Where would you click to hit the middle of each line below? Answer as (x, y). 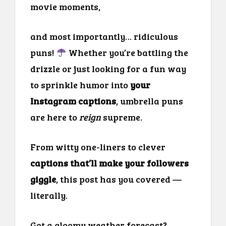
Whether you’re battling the (127, 52)
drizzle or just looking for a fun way (108, 68)
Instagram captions (73, 101)
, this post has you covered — (119, 179)
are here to (55, 117)
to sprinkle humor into (80, 84)
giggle (43, 179)
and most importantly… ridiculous (104, 36)
